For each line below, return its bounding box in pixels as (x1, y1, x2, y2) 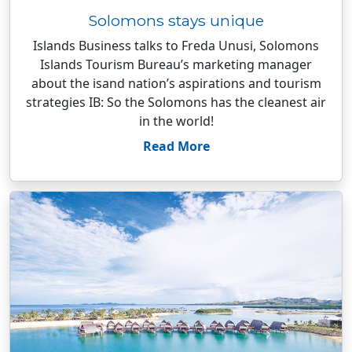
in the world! (138, 112, 214, 130)
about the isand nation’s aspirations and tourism (31, 75, 321, 92)
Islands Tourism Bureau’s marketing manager (40, 56, 312, 73)
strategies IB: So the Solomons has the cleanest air (26, 93, 326, 111)
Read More (142, 137, 210, 155)
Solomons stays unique (88, 11, 264, 30)
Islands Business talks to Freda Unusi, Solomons (33, 37, 319, 54)
